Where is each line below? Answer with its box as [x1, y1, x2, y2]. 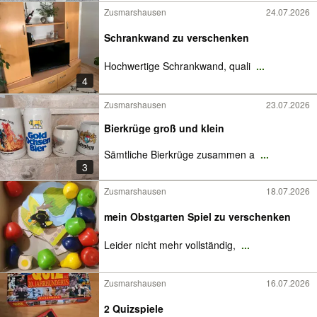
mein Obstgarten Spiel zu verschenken [104, 209, 291, 224]
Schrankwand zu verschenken [104, 30, 249, 45]
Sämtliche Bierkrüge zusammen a [104, 147, 258, 161]
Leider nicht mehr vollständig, [104, 238, 238, 252]
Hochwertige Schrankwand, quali [104, 59, 253, 73]
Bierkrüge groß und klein [104, 121, 224, 135]
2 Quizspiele [104, 301, 163, 316]
